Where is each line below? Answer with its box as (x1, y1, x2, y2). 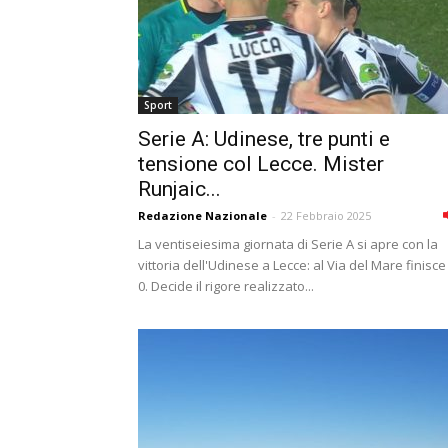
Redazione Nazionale (138, 208, 267, 223)
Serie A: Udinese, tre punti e (138, 127, 390, 151)
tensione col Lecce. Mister (138, 152, 384, 176)
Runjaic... (138, 177, 221, 201)
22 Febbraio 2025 (281, 208, 371, 223)
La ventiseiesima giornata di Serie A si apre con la (138, 235, 438, 253)
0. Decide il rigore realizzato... (138, 277, 314, 295)
